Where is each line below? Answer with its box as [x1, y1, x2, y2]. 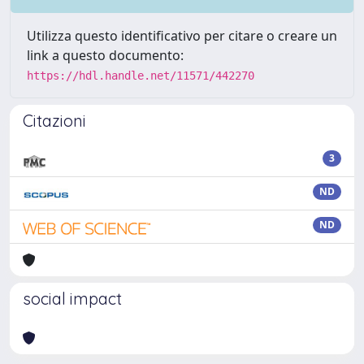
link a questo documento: [27, 46, 184, 64]
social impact [23, 288, 122, 309]
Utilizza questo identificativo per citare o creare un [27, 27, 337, 45]
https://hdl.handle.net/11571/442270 [27, 69, 254, 82]
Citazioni [23, 110, 86, 131]
